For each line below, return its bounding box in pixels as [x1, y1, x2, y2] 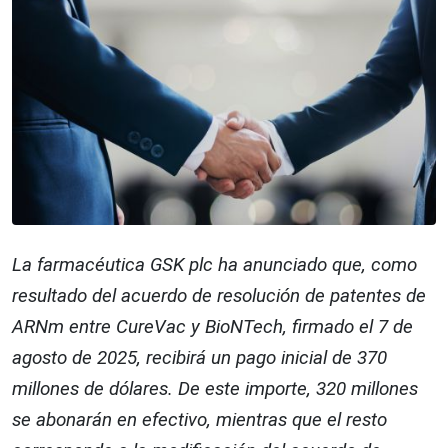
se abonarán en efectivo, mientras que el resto [12, 408, 387, 432]
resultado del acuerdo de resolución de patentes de [12, 284, 426, 308]
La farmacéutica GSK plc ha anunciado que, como [12, 253, 417, 277]
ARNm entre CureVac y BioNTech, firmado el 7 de [12, 315, 413, 339]
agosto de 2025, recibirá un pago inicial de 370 [12, 346, 387, 370]
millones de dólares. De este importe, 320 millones [12, 377, 418, 401]
